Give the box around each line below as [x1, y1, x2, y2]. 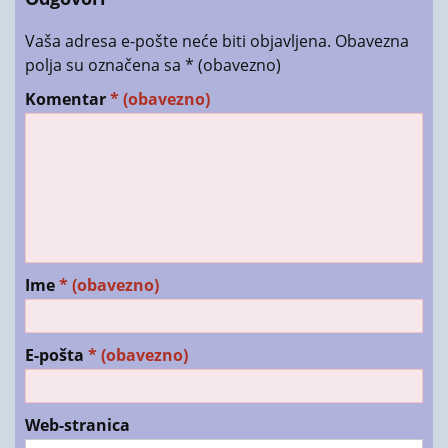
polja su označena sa [25, 53, 185, 76]
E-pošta [25, 343, 88, 366]
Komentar [25, 87, 110, 110]
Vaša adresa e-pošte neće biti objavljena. [25, 29, 331, 52]
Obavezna [335, 29, 409, 52]
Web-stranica [25, 413, 130, 436]
